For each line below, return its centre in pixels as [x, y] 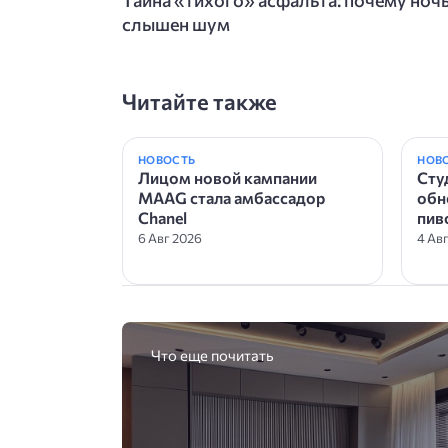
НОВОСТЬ [167, 159]
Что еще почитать [212, 354]
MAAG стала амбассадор [231, 197]
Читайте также [199, 101]
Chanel [162, 217]
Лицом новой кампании [227, 177]
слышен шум [176, 23]
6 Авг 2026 [170, 237]
